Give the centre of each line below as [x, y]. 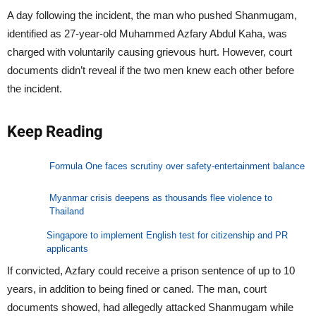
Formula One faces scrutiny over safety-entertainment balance [177, 166]
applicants [67, 249]
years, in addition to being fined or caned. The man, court [137, 289]
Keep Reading [55, 131]
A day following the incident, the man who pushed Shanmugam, [152, 15]
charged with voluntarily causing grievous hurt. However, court [150, 51]
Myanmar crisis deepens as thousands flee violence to [160, 198]
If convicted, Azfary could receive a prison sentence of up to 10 [151, 271]
